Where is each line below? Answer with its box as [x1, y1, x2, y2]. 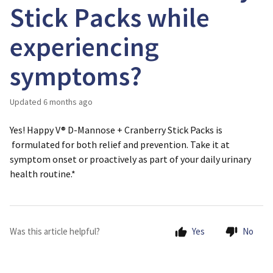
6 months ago [43, 96, 93, 107]
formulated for [10, 138, 76, 151]
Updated [15, 96, 41, 107]
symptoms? [10, 59, 142, 93]
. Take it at [186, 138, 230, 151]
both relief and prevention [76, 138, 186, 151]
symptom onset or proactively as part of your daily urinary [10, 153, 251, 165]
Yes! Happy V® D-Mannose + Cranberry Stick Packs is [10, 124, 222, 136]
